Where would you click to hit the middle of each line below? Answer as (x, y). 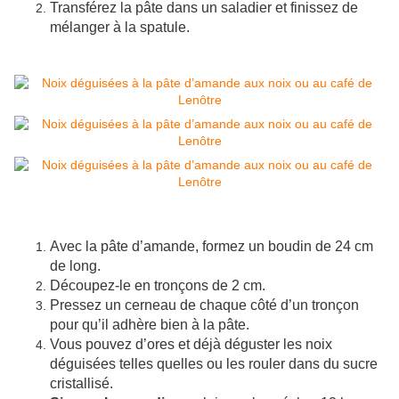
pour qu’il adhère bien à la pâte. (150, 325)
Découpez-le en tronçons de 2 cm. (158, 286)
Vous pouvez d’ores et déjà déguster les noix (191, 345)
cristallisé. (81, 384)
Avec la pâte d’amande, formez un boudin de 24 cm (212, 247)
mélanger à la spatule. (120, 28)
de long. (75, 266)
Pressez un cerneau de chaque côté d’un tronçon (204, 305)
